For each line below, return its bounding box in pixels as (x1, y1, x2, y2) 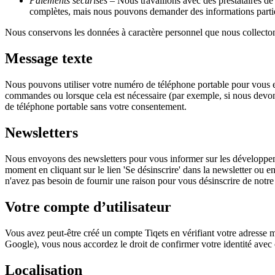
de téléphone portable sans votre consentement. (5, 101, 187, 112)
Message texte (5, 50, 93, 67)
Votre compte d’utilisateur (5, 198, 171, 215)
